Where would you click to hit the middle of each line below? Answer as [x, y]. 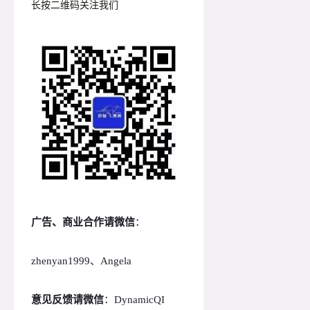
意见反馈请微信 [67, 299]
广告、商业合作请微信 [83, 222]
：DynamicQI [134, 299]
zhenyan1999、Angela [81, 261]
